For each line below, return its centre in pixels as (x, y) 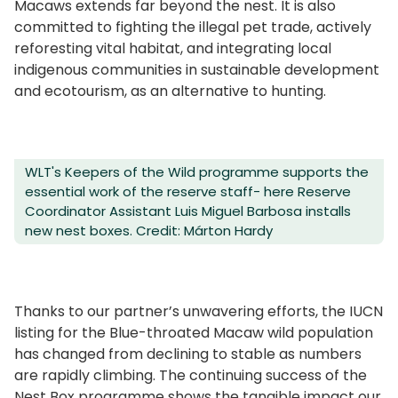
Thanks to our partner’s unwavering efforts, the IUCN (199, 312)
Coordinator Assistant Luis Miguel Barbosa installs (188, 211)
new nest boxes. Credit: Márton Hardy (149, 231)
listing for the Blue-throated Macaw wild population (194, 333)
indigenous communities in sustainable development (197, 70)
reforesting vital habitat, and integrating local (173, 49)
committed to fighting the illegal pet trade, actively (193, 28)
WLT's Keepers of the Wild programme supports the (197, 172)
